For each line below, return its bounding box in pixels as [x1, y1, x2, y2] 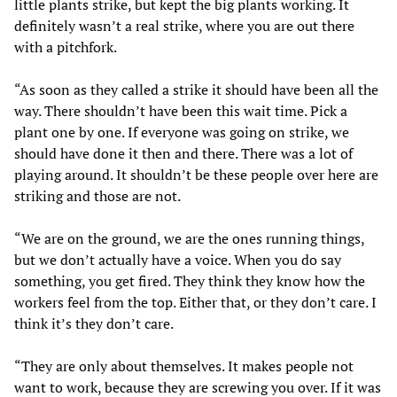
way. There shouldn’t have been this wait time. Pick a [14, 100, 347, 121]
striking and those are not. [14, 185, 181, 206]
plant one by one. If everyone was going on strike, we [14, 121, 349, 142]
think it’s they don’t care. [14, 313, 174, 333]
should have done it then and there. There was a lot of [14, 143, 353, 163]
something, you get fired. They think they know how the [14, 270, 365, 291]
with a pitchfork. [14, 36, 117, 57]
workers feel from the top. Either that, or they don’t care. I [14, 292, 377, 312]
